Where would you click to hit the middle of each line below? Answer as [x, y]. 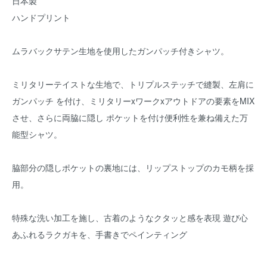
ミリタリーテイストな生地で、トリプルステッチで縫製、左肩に [133, 84]
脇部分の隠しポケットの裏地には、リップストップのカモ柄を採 [133, 167]
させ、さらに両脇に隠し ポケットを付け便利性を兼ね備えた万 [130, 117]
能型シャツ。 [37, 134]
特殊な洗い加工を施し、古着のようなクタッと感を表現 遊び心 [130, 218]
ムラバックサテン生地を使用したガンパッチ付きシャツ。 [120, 51]
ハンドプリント [41, 17]
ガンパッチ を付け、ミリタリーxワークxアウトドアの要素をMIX [133, 101]
